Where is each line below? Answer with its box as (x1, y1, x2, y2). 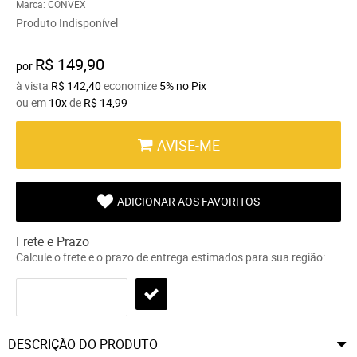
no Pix (176, 77, 206, 93)
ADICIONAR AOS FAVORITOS (117, 193, 260, 209)
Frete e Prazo (16, 232, 89, 250)
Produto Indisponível (16, 14, 118, 30)
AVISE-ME (157, 135, 220, 155)
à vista (16, 77, 51, 93)
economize (101, 77, 159, 93)
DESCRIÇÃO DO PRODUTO (8, 335, 158, 353)
